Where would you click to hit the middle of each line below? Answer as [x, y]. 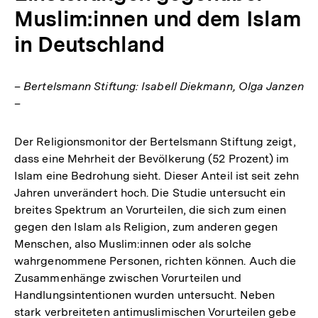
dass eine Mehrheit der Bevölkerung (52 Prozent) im [152, 159]
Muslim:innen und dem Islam [158, 18]
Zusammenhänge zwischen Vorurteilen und [128, 278]
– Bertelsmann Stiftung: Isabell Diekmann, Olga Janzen [159, 86]
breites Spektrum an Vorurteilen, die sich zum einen [150, 210]
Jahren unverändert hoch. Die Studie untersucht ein [150, 193]
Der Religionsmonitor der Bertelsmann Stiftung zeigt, [155, 142]
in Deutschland [89, 44]
